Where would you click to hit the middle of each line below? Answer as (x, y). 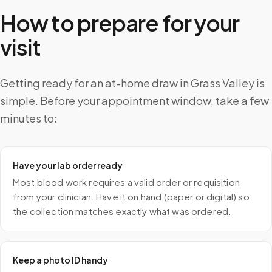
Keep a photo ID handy (60, 260)
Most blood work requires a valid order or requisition (126, 182)
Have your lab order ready (68, 165)
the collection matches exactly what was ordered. (122, 211)
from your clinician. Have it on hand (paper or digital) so (131, 196)
